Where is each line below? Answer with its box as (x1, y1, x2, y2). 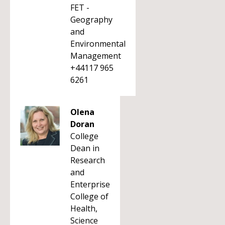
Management (70, 50, 121, 61)
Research (70, 155, 105, 166)
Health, (70, 203, 97, 214)
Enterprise (70, 179, 110, 190)
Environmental (70, 38, 126, 49)
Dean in (70, 143, 99, 154)
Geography (70, 14, 113, 25)
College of (70, 191, 108, 202)
